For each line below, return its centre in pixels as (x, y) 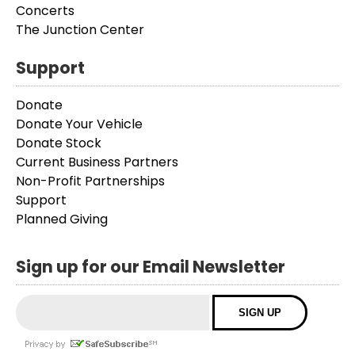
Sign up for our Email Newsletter (151, 267)
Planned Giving (62, 219)
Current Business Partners (97, 162)
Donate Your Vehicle (79, 124)
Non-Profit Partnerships (90, 181)
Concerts (45, 11)
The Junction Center (80, 30)
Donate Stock (59, 143)
